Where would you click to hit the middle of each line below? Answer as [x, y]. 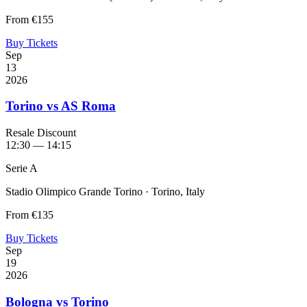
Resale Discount [41, 133]
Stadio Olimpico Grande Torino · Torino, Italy [105, 192]
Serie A [22, 169]
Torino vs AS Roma [61, 106]
